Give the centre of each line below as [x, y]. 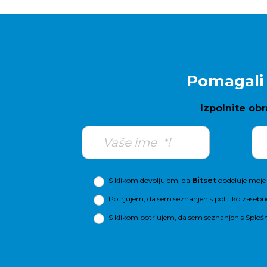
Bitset [204, 180]
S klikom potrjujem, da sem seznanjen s [177, 217]
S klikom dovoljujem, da [150, 180]
